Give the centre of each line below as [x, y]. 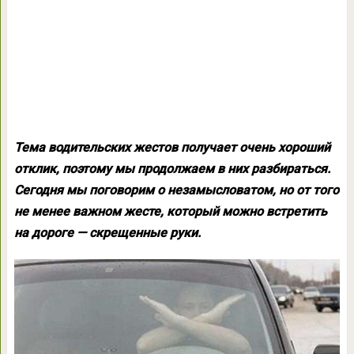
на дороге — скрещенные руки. [107, 233]
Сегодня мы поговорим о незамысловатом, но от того [176, 190]
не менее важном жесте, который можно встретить [170, 211]
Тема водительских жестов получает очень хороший [172, 147]
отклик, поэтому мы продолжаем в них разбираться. [172, 169]
